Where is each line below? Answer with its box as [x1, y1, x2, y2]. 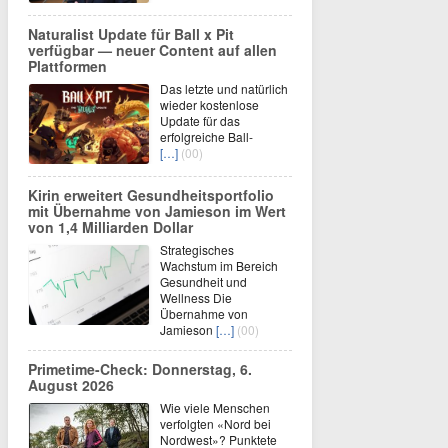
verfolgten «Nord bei [160, 415, 271, 433]
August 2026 [28, 375, 114, 396]
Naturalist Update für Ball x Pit [28, 24, 234, 45]
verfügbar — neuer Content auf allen [28, 40, 277, 61]
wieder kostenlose [160, 96, 259, 114]
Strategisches [160, 241, 234, 259]
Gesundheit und [160, 273, 247, 291]
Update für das [160, 112, 240, 130]
